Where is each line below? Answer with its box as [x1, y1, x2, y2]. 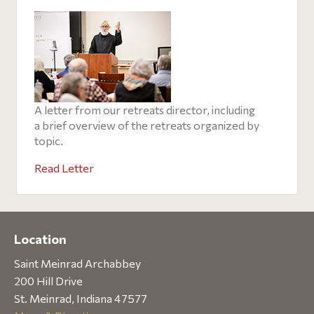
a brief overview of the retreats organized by [34, 118, 259, 132]
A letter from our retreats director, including [34, 103, 255, 116]
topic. [34, 134, 63, 147]
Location [14, 231, 67, 247]
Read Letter [34, 161, 94, 175]
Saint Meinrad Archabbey [14, 257, 141, 270]
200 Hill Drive [14, 274, 83, 287]
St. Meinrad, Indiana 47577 [14, 292, 147, 305]
